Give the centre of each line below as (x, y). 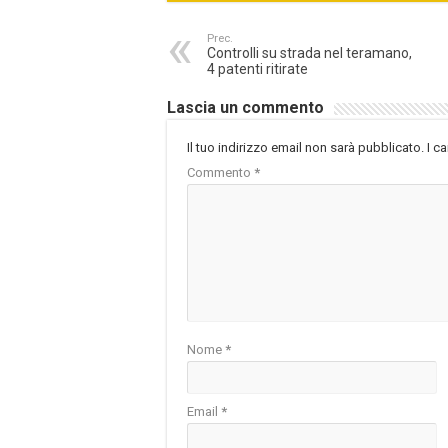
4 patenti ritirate (257, 69)
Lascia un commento (245, 108)
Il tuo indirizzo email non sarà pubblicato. (305, 148)
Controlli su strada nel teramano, (309, 53)
